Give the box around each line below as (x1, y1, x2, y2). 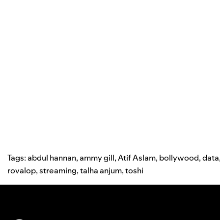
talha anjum (80, 165, 122, 176)
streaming (39, 165, 77, 176)
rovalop (7, 165, 36, 176)
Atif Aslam (118, 152, 156, 164)
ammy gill (80, 152, 114, 164)
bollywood (159, 152, 199, 164)
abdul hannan (27, 152, 76, 164)
